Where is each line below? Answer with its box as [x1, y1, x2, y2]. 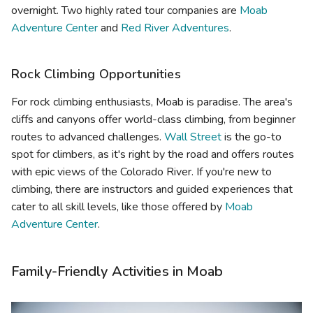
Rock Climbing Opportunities [11, 65, 181, 82]
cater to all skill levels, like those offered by [11, 198, 225, 214]
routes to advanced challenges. [11, 129, 164, 145]
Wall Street [164, 129, 221, 145]
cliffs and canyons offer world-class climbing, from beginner [11, 111, 296, 127]
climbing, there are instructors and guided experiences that [11, 181, 293, 197]
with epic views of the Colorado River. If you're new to [11, 163, 272, 180]
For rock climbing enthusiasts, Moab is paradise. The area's [11, 94, 293, 110]
